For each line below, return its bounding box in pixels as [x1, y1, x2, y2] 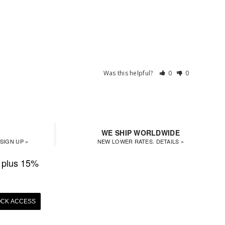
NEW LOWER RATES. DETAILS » [97, 137, 184, 146]
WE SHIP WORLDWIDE [101, 128, 180, 138]
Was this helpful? [103, 69, 155, 78]
